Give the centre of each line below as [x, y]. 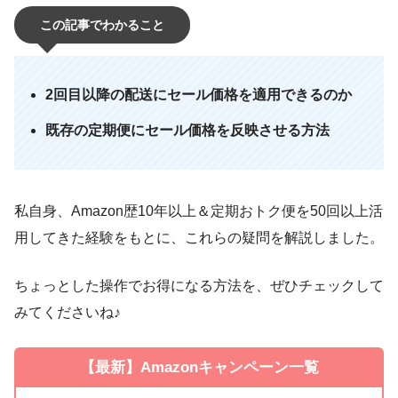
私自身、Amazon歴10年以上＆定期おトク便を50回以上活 [199, 211]
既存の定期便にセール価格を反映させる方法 [188, 131]
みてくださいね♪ [68, 313]
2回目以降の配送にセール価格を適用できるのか [199, 95]
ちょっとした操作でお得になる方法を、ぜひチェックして [199, 286]
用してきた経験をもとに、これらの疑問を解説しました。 [199, 238]
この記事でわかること [102, 24]
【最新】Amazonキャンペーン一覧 [199, 368]
